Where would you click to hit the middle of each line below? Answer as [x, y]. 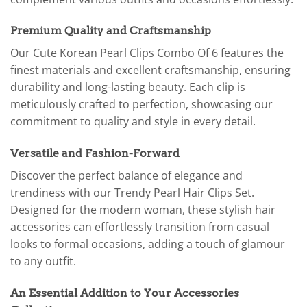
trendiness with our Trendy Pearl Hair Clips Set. [132, 193]
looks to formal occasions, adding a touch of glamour [148, 244]
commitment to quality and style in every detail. [133, 122]
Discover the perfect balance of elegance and [126, 176]
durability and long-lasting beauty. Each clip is [128, 87]
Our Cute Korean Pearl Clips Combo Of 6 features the [147, 53]
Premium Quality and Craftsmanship [111, 31]
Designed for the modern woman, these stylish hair [143, 210]
